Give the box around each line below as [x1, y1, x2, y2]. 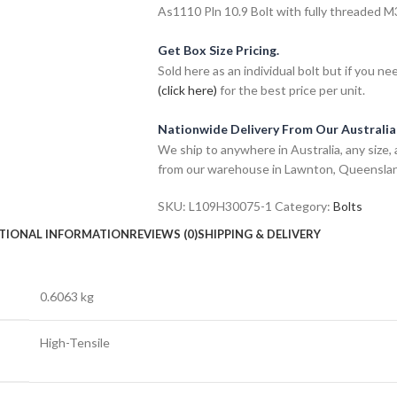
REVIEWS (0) [128, 227, 198, 242]
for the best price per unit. [216, 82, 365, 97]
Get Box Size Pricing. [157, 42, 279, 58]
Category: [274, 198, 331, 214]
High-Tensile [40, 334, 110, 350]
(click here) [157, 82, 217, 97]
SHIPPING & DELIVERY [197, 227, 321, 242]
